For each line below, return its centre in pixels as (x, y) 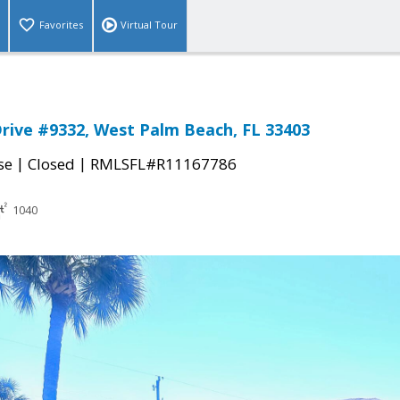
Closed (51, 164)
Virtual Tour (149, 25)
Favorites (61, 25)
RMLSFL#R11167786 (163, 164)
